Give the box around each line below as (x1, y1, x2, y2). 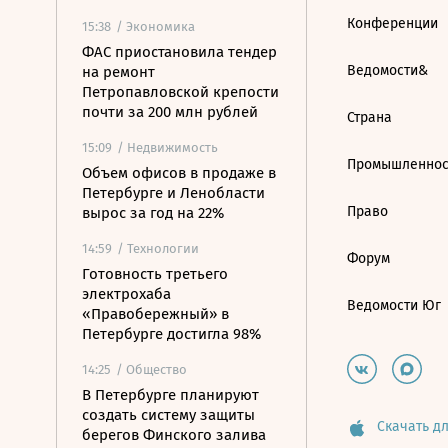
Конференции (347, 15, 438, 32)
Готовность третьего (82, 265, 228, 283)
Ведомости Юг (347, 297, 441, 314)
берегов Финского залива (82, 426, 266, 444)
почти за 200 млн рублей (82, 103, 258, 121)
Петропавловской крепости (82, 83, 279, 101)
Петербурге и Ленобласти (82, 184, 265, 202)
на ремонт (82, 63, 155, 81)
